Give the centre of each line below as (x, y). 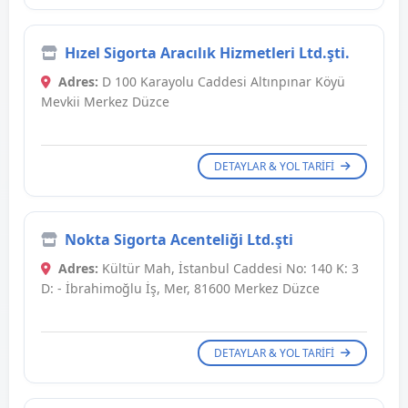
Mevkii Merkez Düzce (105, 102)
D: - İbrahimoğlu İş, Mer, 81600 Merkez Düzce (180, 289)
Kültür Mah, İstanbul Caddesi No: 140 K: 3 (229, 269)
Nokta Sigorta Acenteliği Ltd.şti (179, 240)
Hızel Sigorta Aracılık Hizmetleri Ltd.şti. (207, 53)
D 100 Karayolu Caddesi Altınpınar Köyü (222, 82)
